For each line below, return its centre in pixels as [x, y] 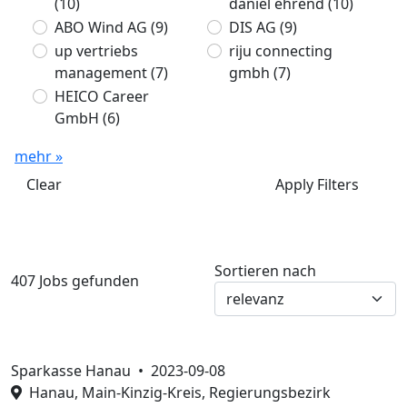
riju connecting [281, 51]
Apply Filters [317, 184]
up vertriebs [96, 51]
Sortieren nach [265, 271]
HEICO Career [102, 96]
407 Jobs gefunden [75, 281]
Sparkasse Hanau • [81, 371]
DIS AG [254, 27]
